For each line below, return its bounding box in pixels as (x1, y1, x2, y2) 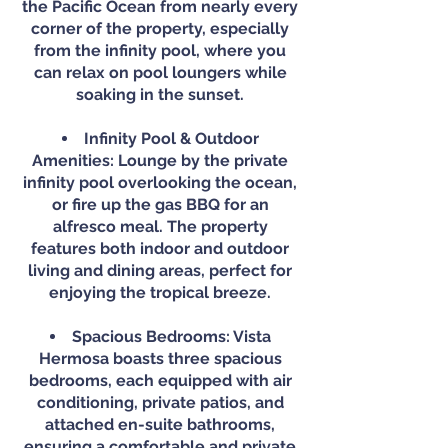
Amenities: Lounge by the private (32, 151, 288, 170)
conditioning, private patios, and (36, 393, 284, 412)
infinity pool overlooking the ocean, (23, 173, 297, 192)
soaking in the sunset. (76, 85, 244, 104)
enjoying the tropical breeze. (49, 283, 271, 302)
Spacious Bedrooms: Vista (71, 327, 271, 346)
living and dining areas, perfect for (28, 261, 292, 280)
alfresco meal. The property (52, 217, 268, 236)
